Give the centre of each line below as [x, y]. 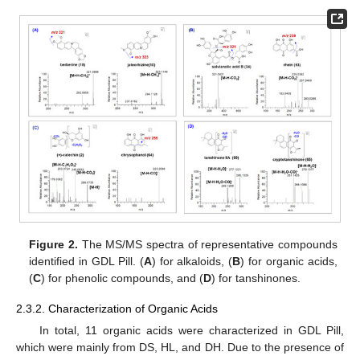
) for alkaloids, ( [192, 261]
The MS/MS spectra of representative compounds [207, 244]
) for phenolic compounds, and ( [123, 278]
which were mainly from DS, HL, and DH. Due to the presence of [180, 347]
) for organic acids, [289, 261]
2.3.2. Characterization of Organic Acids [117, 308]
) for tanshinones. [256, 278]
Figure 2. [53, 244]
